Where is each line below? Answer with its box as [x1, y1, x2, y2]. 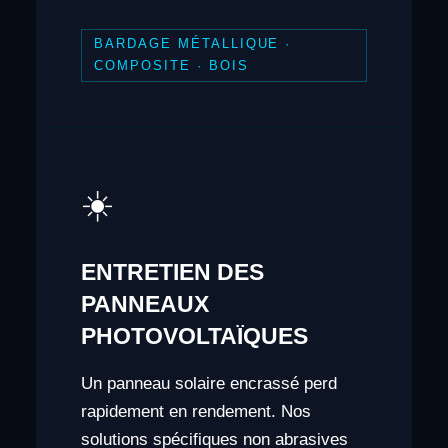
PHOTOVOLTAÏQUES [80, 322, 308, 349]
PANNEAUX [80, 290, 209, 317]
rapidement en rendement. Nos [80, 401, 311, 421]
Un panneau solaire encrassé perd [80, 373, 337, 393]
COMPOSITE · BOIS [94, 58, 249, 74]
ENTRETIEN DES [80, 258, 264, 285]
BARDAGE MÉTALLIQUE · [94, 36, 292, 52]
